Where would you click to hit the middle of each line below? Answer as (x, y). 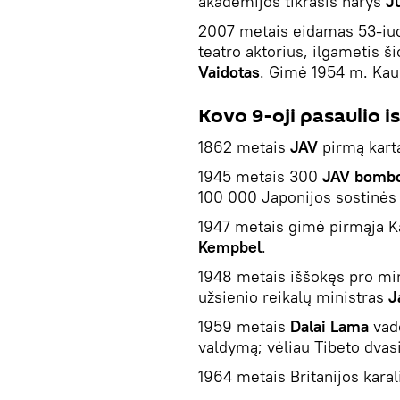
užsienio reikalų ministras (293, 296)
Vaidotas (229, 71)
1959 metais (244, 326)
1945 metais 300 (260, 176)
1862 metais (244, 146)
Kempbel (230, 246)
